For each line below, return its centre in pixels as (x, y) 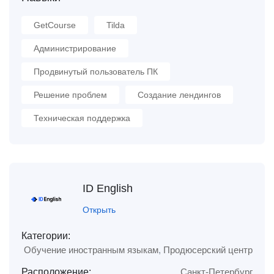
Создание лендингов (179, 95)
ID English (108, 188)
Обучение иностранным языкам (91, 250)
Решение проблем (70, 95)
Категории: (46, 236)
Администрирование (75, 48)
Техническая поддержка (82, 118)
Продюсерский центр (208, 250)
